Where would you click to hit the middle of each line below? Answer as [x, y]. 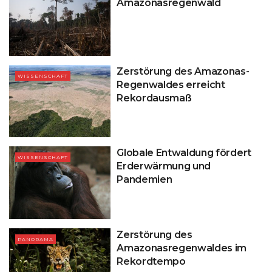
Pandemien [144, 180]
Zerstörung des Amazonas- [183, 71]
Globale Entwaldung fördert [184, 153]
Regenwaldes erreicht [171, 84]
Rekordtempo [151, 261]
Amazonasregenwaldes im [182, 248]
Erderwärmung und [164, 166]
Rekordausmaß [154, 98]
